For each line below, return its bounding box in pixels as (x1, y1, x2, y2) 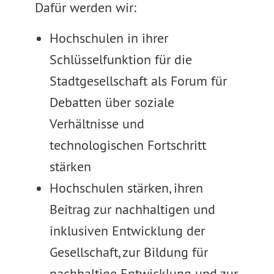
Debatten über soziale (49, 94, 174, 111)
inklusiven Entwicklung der (49, 222, 205, 239)
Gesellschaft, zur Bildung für (49, 243, 208, 261)
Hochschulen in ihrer (49, 29, 168, 46)
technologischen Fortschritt (49, 136, 206, 154)
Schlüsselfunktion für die (49, 51, 192, 68)
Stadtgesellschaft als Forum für (49, 72, 227, 89)
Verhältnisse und (49, 115, 144, 132)
